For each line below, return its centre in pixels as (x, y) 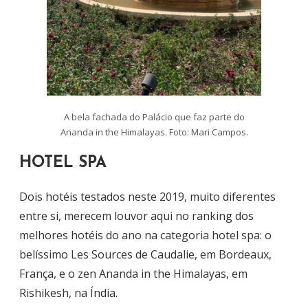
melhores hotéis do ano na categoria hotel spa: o (145, 235)
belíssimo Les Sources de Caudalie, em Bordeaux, (145, 254)
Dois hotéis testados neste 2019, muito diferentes (147, 196)
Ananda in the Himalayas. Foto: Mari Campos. (154, 132)
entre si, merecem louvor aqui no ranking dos (136, 216)
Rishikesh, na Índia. (68, 293)
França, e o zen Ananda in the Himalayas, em (133, 273)
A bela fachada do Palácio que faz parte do (154, 117)
